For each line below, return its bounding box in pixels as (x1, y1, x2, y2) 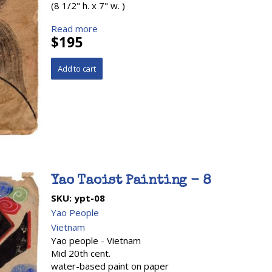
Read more (51, 22, 98, 35)
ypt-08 (74, 192, 105, 205)
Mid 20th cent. (51, 247, 110, 260)
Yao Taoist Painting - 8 (51, 175, 211, 189)
